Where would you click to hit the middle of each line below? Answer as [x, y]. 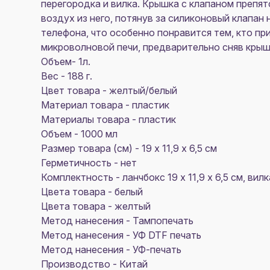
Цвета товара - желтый [96, 206]
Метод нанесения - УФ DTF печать [121, 235]
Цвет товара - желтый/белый [109, 90]
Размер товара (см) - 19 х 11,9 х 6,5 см [129, 148]
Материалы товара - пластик [108, 119]
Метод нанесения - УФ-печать [111, 250]
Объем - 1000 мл [79, 134]
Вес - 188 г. [67, 76]
